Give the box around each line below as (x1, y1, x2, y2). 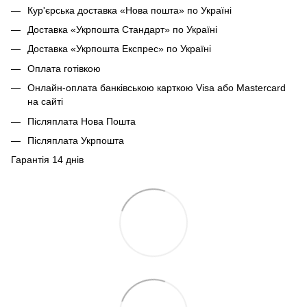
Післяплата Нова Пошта (27, 115, 136, 127)
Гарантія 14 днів (11, 154, 84, 166)
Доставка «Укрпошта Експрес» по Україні (27, 43, 211, 55)
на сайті (27, 96, 63, 108)
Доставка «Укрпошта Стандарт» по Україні (27, 23, 217, 35)
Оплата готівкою (27, 62, 101, 74)
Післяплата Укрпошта (27, 134, 124, 146)
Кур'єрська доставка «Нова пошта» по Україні (27, 4, 234, 16)
